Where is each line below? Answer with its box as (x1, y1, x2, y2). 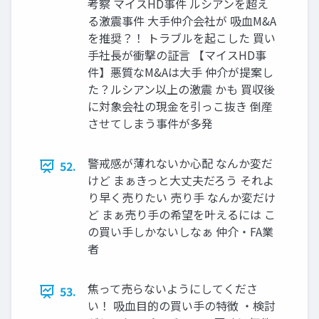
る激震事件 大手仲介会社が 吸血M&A (88, 12, 276, 30)
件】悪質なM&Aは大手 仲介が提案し (88, 63, 273, 81)
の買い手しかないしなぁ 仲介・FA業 (88, 223, 273, 241)
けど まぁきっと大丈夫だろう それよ (88, 172, 274, 189)
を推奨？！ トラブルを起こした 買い (88, 29, 276, 47)
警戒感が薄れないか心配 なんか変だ (88, 155, 273, 172)
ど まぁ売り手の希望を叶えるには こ (88, 206, 276, 224)
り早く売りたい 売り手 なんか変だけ (88, 189, 276, 206)
